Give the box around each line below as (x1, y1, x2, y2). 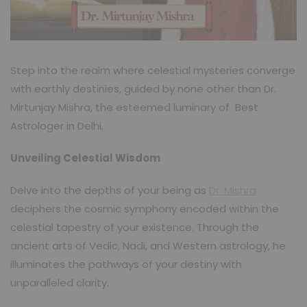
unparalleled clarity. (10, 275, 109, 290)
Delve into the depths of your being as (10, 182, 209, 197)
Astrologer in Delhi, (10, 118, 103, 133)
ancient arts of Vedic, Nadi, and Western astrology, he (10, 238, 286, 253)
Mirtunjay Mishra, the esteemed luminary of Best (10, 99, 258, 114)
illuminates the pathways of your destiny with (10, 256, 242, 271)
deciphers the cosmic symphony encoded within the (10, 201, 279, 216)
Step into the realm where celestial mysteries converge (10, 62, 295, 77)
